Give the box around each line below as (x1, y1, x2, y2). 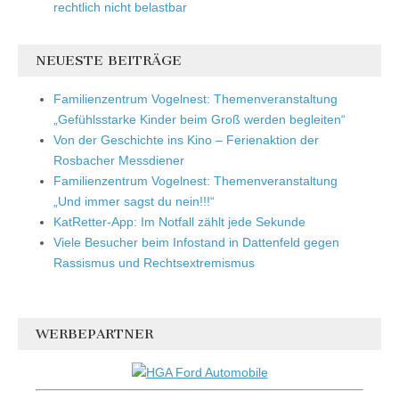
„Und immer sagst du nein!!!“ (53, 193, 215, 208)
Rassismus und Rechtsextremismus (53, 255, 255, 270)
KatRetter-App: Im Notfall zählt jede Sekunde (53, 214, 305, 229)
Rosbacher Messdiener (53, 152, 184, 167)
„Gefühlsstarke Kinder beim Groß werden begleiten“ (53, 111, 346, 126)
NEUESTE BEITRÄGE (36, 52, 182, 69)
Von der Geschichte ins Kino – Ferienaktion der (53, 132, 319, 147)
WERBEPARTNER (36, 325, 153, 342)
